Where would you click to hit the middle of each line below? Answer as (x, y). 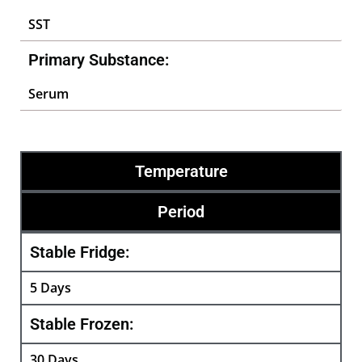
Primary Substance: (99, 60)
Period (181, 212)
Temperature (181, 171)
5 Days (51, 288)
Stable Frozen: (82, 324)
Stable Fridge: (80, 252)
